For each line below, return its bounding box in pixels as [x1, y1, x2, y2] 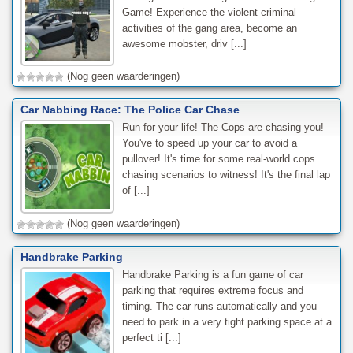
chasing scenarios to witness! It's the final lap [121, 169, 330, 181]
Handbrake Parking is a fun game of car [121, 269, 303, 281]
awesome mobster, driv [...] [121, 37, 247, 50]
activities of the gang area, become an [121, 21, 297, 34]
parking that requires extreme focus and [121, 284, 303, 297]
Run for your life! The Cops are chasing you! [121, 121, 324, 134]
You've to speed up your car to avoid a [121, 137, 297, 150]
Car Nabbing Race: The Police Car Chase [20, 103, 240, 117]
